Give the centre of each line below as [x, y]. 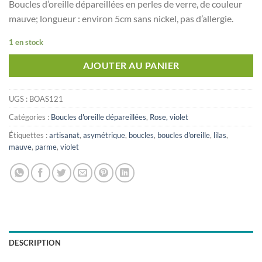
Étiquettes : [29, 135]
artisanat [64, 135]
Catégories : [30, 117]
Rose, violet [169, 117]
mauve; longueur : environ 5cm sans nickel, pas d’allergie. [121, 18]
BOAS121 [46, 99]
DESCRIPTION [35, 242]
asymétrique [104, 135]
